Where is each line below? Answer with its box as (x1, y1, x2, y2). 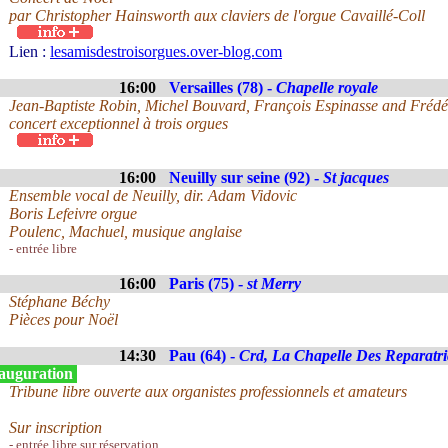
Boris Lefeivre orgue (9, 205, 137, 222)
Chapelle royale (276, 79, 378, 96)
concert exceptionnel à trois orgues (9, 115, 228, 132)
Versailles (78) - (169, 79, 276, 96)
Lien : (9, 43, 50, 60)
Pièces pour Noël (9, 311, 118, 328)
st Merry (247, 275, 301, 292)
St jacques (323, 169, 389, 186)
